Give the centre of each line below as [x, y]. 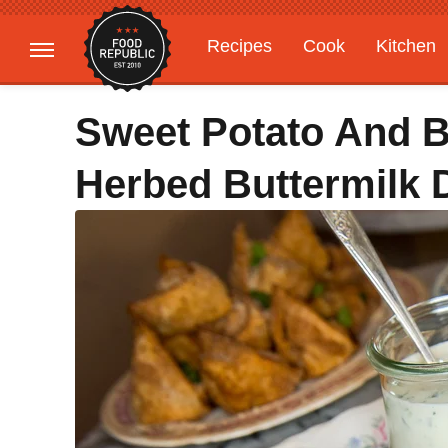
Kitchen [406, 46]
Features [357, 85]
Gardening [249, 85]
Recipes [239, 46]
